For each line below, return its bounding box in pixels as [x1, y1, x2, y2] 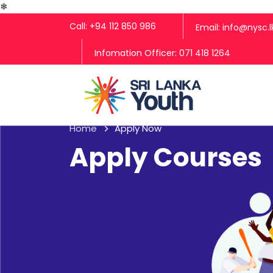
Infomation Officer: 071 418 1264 [94, 47, 230, 59]
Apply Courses [69, 140, 262, 175]
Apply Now [115, 122, 161, 135]
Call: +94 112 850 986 [69, 20, 156, 32]
